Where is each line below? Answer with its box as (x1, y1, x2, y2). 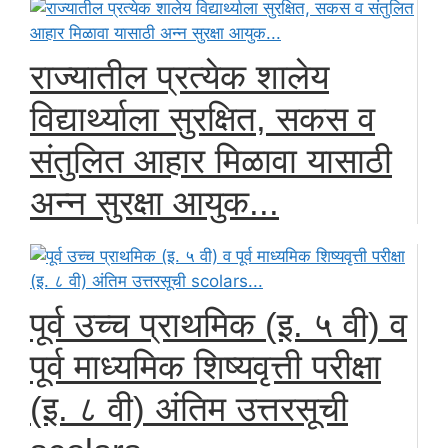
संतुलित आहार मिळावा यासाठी (30, 141, 392, 180)
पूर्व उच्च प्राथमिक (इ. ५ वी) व (30, 305, 407, 344)
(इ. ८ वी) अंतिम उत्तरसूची (30, 389, 348, 428)
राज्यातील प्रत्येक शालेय (30, 57, 329, 96)
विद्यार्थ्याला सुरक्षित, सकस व (30, 99, 375, 138)
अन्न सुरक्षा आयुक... (30, 183, 279, 222)
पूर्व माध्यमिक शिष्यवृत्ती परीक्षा (30, 347, 381, 386)
